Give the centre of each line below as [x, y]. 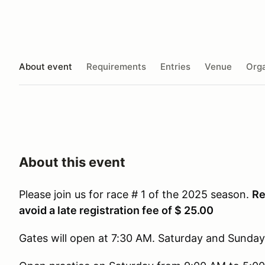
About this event [72, 162]
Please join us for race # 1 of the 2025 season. [135, 194]
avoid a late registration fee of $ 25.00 [116, 210]
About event [46, 66]
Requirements [116, 66]
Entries [175, 66]
